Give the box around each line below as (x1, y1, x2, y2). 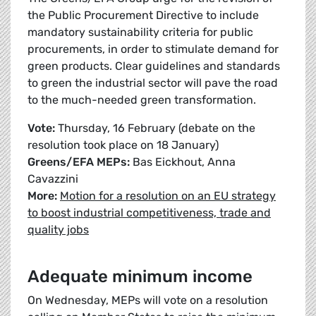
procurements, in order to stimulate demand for (28, 42, 279, 56)
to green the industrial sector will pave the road (28, 76, 278, 90)
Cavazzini (28, 172, 78, 186)
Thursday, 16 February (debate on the (58, 121, 255, 135)
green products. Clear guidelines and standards (28, 59, 280, 73)
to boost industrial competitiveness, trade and (28, 206, 271, 220)
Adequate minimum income (28, 267, 253, 287)
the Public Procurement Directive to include (28, 8, 259, 23)
